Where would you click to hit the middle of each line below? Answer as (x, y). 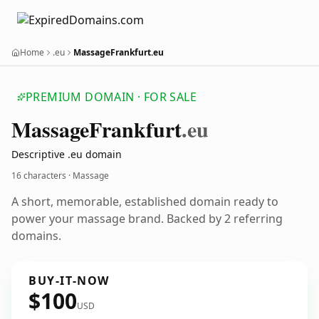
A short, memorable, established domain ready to (145, 202)
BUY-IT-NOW (69, 281)
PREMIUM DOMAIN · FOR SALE (111, 97)
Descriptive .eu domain (67, 154)
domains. (36, 236)
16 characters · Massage (60, 176)
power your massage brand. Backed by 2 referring (147, 219)
